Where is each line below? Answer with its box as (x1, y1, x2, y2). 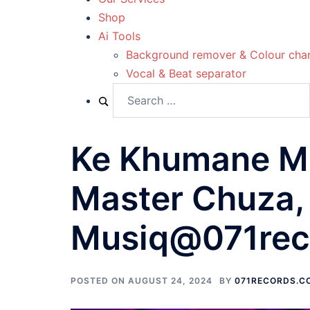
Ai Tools (98, 29, 140, 43)
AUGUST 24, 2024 (128, 275, 212, 286)
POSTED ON (71, 275, 128, 286)
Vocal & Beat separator (126, 66, 246, 80)
